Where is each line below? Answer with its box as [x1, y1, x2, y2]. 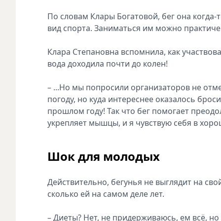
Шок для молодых [47, 147, 160, 164]
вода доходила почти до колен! [47, 58, 170, 69]
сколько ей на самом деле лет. [47, 188, 164, 199]
